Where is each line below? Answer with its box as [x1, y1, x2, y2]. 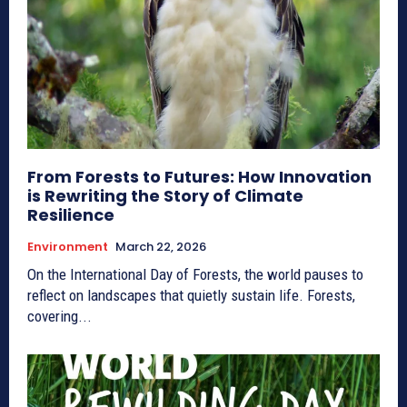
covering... [27, 306, 92, 325]
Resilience [27, 203, 114, 226]
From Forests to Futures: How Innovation [27, 164, 372, 188]
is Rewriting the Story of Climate [27, 184, 303, 207]
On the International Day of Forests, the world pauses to [27, 264, 363, 283]
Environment [27, 237, 108, 255]
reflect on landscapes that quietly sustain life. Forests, [27, 285, 355, 304]
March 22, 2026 [115, 237, 206, 255]
